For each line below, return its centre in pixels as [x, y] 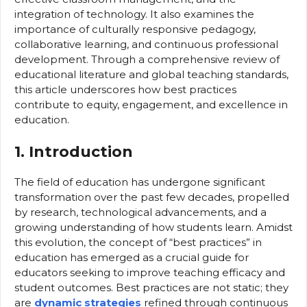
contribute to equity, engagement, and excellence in [151, 105]
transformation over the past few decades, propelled [152, 197]
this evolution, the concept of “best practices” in [138, 242]
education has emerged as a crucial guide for [132, 257]
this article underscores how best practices [125, 90]
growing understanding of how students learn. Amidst [153, 227]
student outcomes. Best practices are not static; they [151, 287]
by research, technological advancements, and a [140, 212]
